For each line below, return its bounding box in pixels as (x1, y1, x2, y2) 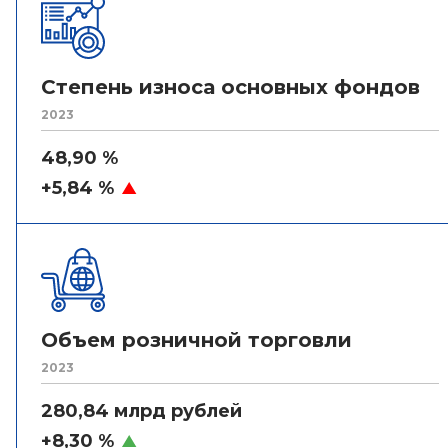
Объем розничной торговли (41, 328, 352, 352)
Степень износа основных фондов (41, 75, 420, 99)
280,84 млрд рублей (41, 400, 242, 422)
